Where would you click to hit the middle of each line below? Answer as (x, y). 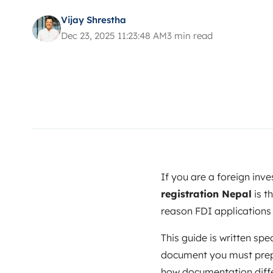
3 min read (190, 36)
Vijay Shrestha (94, 20)
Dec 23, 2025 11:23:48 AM (114, 36)
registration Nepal (206, 194)
